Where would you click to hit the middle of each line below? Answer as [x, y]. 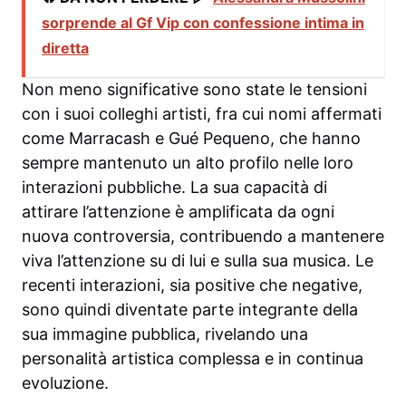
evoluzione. [65, 383]
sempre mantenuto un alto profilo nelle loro [188, 163]
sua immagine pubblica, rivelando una [165, 334]
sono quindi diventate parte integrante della [190, 310]
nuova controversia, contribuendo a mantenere [203, 237]
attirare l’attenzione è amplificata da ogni [178, 212]
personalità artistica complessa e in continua [193, 359]
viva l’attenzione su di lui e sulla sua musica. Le [198, 261]
